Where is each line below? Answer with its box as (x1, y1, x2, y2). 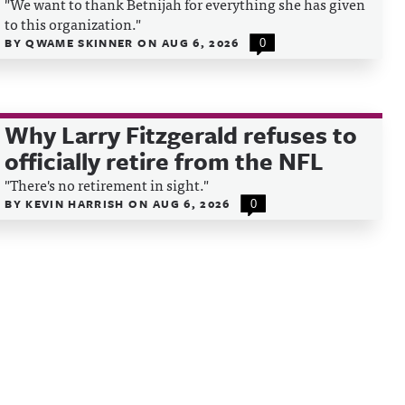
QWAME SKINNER (25, 34, 138, 51)
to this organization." (5, 12, 142, 35)
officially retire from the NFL (5, 144, 325, 178)
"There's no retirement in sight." (5, 173, 210, 196)
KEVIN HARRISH (25, 195, 129, 212)
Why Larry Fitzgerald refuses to (5, 118, 358, 152)
